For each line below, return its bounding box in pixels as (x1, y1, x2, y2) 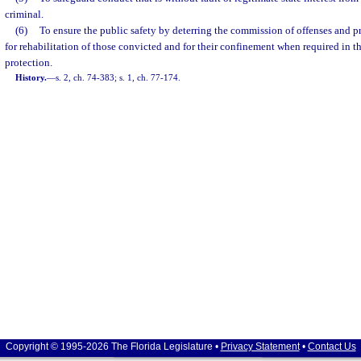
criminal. (5, 8, 44, 20)
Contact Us (307, 341, 356, 352)
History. (15, 73, 48, 82)
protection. (5, 56, 52, 68)
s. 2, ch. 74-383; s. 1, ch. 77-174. (56, 73, 181, 82)
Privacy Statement (220, 341, 300, 352)
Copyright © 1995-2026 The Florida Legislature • (5, 341, 221, 352)
